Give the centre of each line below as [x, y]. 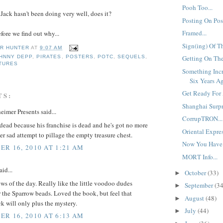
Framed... [195, 33]
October [196, 172]
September [199, 185]
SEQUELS [131, 57]
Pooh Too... [198, 8]
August [195, 198]
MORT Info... [200, 157]
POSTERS [79, 57]
